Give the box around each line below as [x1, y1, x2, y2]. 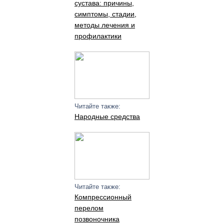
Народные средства [74, 112, 140, 120]
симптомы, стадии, [74, 10, 136, 18]
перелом [74, 204, 103, 212]
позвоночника [74, 215, 119, 223]
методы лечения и [74, 21, 135, 29]
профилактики [74, 32, 121, 40]
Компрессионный [74, 193, 131, 201]
